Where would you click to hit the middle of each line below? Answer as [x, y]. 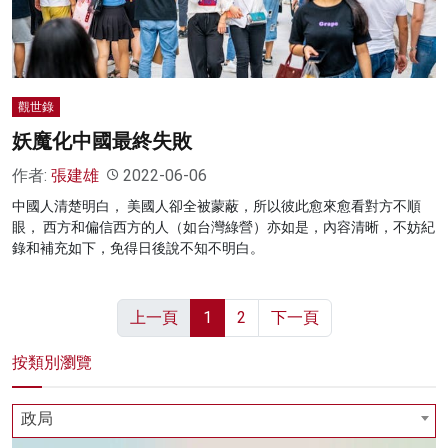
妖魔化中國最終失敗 [102, 140]
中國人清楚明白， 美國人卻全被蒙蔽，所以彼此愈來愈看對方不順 [216, 205]
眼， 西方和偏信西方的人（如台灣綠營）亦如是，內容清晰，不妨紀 [223, 226]
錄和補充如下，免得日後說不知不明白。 [138, 247]
